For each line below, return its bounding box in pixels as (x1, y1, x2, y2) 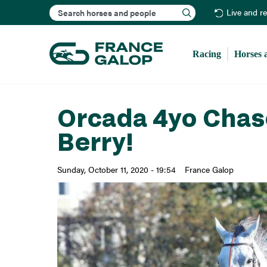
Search (122, 1, 151, 15)
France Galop (184, 163, 234, 176)
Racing (193, 48, 222, 59)
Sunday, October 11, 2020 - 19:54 (57, 163, 176, 176)
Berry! (57, 127, 133, 156)
